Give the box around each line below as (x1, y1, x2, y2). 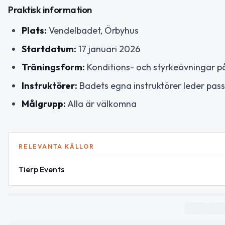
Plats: (22, 25, 47, 37)
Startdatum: (22, 43, 76, 55)
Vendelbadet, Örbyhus (47, 25, 139, 37)
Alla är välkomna (66, 98, 137, 110)
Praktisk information (8, 4, 92, 16)
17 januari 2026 (76, 43, 140, 55)
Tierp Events (19, 164, 64, 175)
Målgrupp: (22, 98, 66, 110)
